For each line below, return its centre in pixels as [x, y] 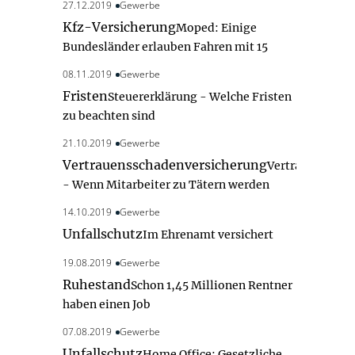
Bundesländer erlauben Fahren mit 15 [165, 46]
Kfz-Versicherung [119, 27]
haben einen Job [107, 304]
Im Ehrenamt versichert [208, 234]
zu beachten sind [109, 115]
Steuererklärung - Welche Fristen [200, 96]
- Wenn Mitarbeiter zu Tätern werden [166, 184]
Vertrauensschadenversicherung [165, 164]
